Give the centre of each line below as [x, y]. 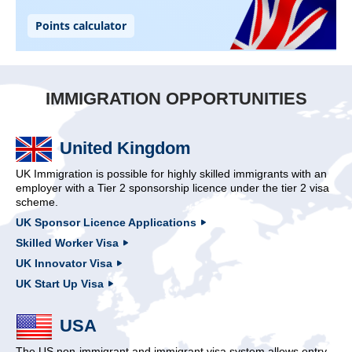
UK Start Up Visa [60, 283]
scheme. [37, 202]
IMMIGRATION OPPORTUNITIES [176, 98]
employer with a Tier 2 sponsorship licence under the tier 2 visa [172, 187]
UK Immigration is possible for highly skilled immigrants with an [171, 173]
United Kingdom [125, 148]
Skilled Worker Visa [67, 242]
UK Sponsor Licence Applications [106, 222]
